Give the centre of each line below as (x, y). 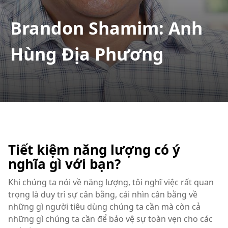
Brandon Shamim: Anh (106, 28)
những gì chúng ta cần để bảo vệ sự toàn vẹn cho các (110, 219)
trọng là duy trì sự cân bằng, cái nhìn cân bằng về (103, 194)
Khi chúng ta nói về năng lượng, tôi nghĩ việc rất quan (111, 182)
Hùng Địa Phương (87, 54)
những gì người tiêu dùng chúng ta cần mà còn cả (104, 207)
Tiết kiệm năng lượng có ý (94, 150)
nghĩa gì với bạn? (64, 164)
